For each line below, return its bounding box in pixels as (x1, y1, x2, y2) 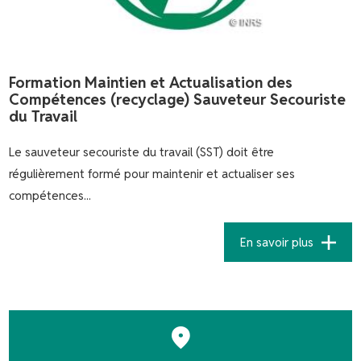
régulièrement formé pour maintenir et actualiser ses (9, 166, 296, 182)
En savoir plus (239, 234, 313, 250)
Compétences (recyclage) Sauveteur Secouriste (9, 89, 346, 110)
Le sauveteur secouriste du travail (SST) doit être (9, 144, 275, 160)
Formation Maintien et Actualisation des (9, 73, 293, 93)
